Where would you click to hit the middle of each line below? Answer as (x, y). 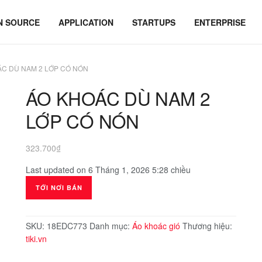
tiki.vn (36, 238)
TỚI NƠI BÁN (59, 187)
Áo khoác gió (156, 225)
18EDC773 (67, 225)
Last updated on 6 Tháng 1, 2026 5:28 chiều (108, 169)
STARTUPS (154, 22)
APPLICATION (86, 22)
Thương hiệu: (207, 225)
